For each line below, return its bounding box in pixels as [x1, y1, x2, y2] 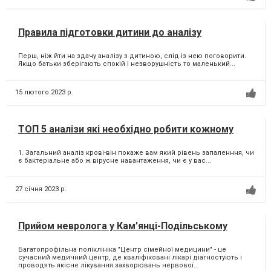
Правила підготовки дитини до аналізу [18, 27, 201, 39]
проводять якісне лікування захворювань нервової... [18, 261, 199, 269]
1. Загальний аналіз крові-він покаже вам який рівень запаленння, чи [18, 148, 254, 157]
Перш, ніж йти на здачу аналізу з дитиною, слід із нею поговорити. [18, 51, 246, 60]
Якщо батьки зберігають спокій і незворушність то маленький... [18, 59, 235, 68]
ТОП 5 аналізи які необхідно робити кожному [18, 123, 233, 135]
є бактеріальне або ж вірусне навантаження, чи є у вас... [18, 156, 211, 165]
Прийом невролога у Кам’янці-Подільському [18, 220, 227, 232]
